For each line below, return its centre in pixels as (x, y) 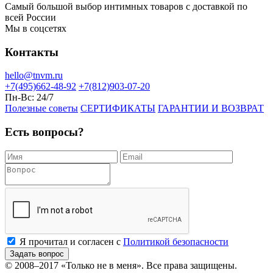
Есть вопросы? (44, 132)
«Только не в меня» (101, 265)
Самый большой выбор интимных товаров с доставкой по (126, 7)
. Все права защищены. (189, 265)
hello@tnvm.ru (34, 76)
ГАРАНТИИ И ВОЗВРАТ (211, 108)
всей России (30, 18)
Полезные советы (41, 108)
